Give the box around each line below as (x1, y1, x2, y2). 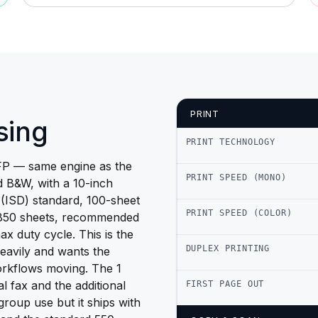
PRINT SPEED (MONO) (185, 172, 287, 182)
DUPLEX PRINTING (185, 243, 270, 253)
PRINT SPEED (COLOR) (185, 207, 292, 218)
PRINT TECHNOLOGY (185, 136, 276, 147)
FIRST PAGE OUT (185, 278, 265, 289)
